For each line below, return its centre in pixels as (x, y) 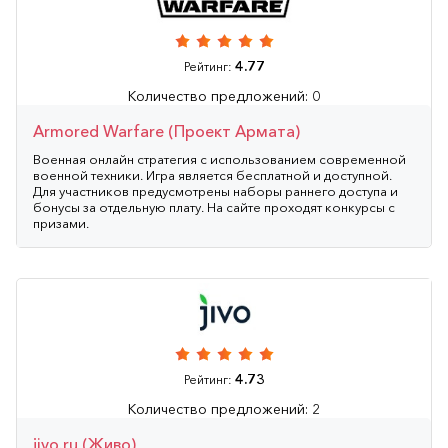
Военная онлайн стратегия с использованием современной (219, 158)
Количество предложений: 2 (224, 408)
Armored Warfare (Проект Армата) (166, 130)
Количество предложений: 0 (224, 95)
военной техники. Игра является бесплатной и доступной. (212, 174)
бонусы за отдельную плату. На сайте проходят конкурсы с (214, 206)
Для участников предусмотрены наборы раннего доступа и (215, 190)
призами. (61, 222)
